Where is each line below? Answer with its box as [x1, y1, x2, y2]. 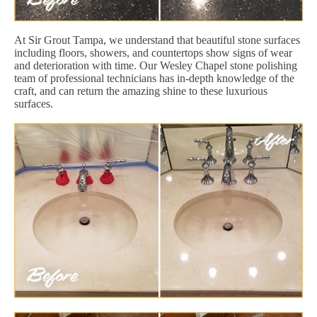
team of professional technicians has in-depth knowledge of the [14, 71, 294, 84]
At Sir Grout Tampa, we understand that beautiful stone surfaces [14, 33, 300, 46]
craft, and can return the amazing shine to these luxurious [14, 84, 267, 97]
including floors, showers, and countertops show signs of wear [14, 46, 292, 59]
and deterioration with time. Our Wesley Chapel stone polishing [14, 59, 297, 71]
